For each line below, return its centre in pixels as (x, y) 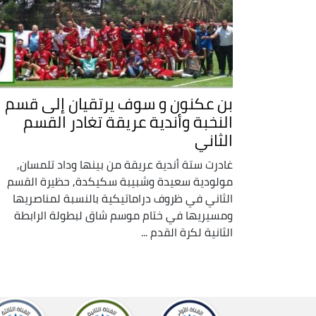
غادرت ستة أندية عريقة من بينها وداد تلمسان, (125, 164)
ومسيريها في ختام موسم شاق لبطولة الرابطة (123, 215)
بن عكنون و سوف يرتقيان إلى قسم (119, 103)
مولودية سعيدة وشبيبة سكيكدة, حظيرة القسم (120, 181)
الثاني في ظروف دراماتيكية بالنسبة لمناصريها (123, 198)
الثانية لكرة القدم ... (187, 232)
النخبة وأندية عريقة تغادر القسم (128, 122)
